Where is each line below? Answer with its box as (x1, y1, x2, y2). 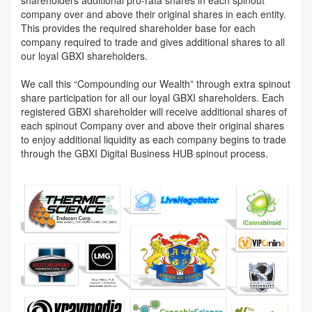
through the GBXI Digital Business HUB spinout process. (21, 146, 268, 160)
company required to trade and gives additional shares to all (21, 34, 285, 49)
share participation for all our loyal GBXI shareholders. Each (21, 90, 284, 104)
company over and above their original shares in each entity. (21, 6, 286, 21)
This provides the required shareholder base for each (21, 20, 256, 35)
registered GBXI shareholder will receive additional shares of (21, 104, 287, 118)
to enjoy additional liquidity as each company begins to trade (21, 132, 286, 146)
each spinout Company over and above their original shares (21, 118, 284, 132)
